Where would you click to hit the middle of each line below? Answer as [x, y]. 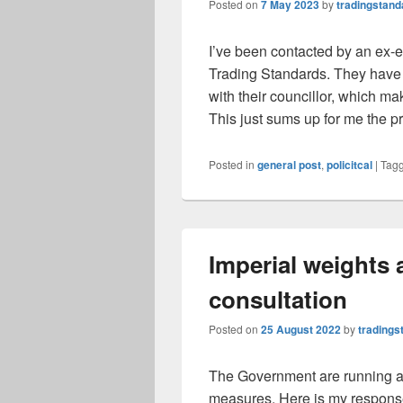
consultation [278, 299]
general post [289, 165]
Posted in [232, 164]
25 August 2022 [301, 329]
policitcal [349, 165]
